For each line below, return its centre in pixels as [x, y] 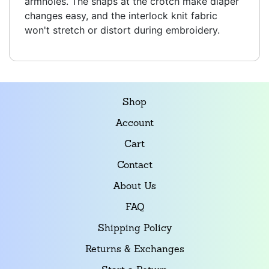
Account [134, 123]
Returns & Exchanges [134, 249]
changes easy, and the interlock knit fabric [121, 15]
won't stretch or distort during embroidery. [122, 30]
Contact [134, 165]
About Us [134, 186]
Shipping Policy [134, 228]
